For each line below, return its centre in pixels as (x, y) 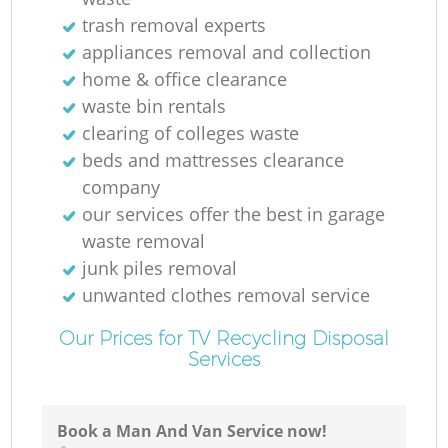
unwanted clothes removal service (226, 294)
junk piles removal (160, 267)
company (121, 186)
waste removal (144, 240)
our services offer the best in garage (234, 213)
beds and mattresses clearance (213, 159)
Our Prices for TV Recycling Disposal (224, 337)
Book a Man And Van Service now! (192, 431)
